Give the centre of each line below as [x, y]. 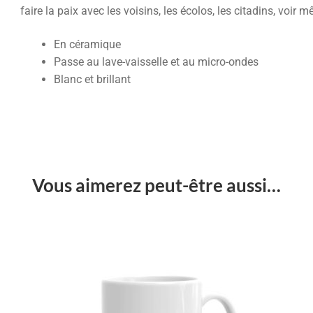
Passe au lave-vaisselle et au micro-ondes [156, 61]
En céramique [87, 44]
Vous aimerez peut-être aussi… [156, 185]
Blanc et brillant [92, 79]
